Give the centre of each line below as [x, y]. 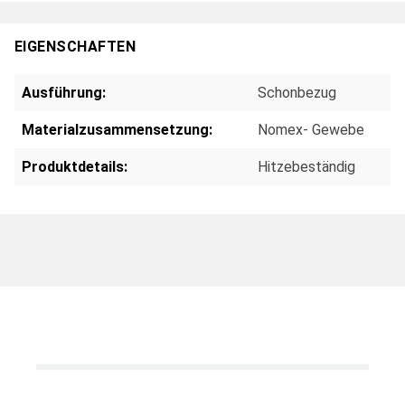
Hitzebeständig [306, 166]
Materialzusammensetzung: [117, 129]
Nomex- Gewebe [311, 129]
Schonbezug [297, 92]
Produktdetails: [75, 166]
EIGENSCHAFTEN [75, 47]
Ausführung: [64, 92]
